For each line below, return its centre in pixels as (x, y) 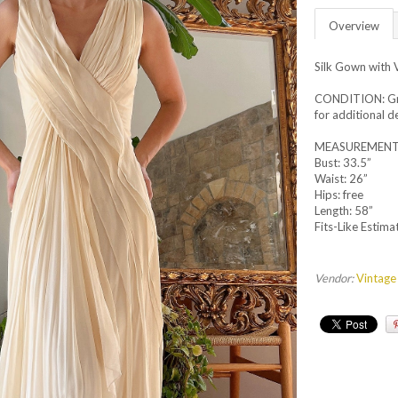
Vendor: (334, 278)
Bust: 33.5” (343, 163)
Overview (354, 26)
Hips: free (339, 195)
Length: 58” (344, 211)
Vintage (376, 278)
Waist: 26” (341, 179)
